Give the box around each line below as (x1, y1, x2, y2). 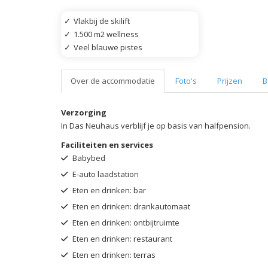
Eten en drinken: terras (71, 249, 156, 260)
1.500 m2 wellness (74, 28, 139, 39)
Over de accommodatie (71, 75, 155, 86)
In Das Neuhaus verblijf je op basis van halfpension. (61, 120, 251, 131)
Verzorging (61, 106, 106, 118)
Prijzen (217, 75, 242, 86)
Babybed (71, 152, 105, 163)
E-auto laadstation (71, 168, 139, 179)
